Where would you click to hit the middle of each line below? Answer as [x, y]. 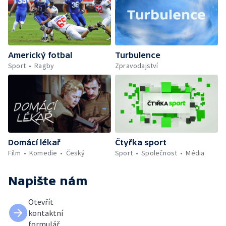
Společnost [159, 153]
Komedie [43, 153]
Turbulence [138, 55]
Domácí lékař [34, 142]
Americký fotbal [40, 55]
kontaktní [46, 213]
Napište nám [48, 181]
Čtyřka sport [141, 142]
